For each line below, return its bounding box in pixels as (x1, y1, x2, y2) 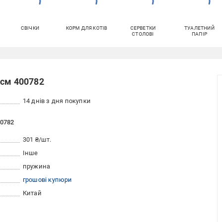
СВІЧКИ (20, 25, 40, 31)
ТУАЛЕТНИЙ (184, 25, 215, 31)
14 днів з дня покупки (22, 97, 91, 105)
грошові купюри (22, 176, 72, 184)
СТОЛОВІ (132, 31, 154, 37)
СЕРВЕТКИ (130, 25, 156, 31)
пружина (22, 163, 51, 170)
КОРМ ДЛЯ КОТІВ (65, 25, 108, 31)
